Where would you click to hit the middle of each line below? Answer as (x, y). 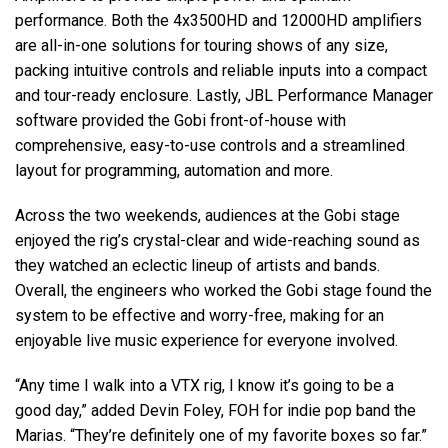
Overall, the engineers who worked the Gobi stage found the (223, 290)
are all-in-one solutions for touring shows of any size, (201, 45)
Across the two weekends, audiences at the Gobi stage (207, 215)
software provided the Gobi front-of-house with (180, 120)
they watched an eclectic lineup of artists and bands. (197, 265)
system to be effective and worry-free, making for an (199, 315)
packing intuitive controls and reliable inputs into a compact (221, 70)
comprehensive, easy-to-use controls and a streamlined (210, 145)
